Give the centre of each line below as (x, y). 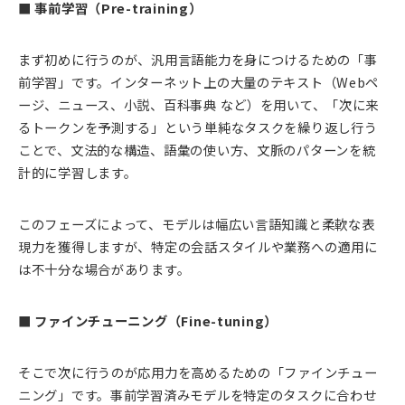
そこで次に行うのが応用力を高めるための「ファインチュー (198, 372)
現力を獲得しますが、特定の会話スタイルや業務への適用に (198, 247)
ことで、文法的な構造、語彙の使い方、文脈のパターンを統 (197, 150)
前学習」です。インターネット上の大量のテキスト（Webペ (199, 82)
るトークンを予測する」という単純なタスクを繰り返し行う (198, 127)
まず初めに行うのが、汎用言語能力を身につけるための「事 (198, 60)
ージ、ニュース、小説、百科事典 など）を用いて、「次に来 (199, 105)
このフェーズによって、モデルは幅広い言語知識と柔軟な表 (197, 224)
